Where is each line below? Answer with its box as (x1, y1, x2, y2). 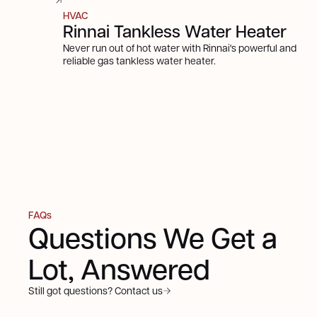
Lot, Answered (28, 249, 210, 288)
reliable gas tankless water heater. (63, 54, 217, 67)
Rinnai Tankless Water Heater (63, 19, 287, 43)
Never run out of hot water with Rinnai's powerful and (63, 41, 297, 54)
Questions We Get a (28, 218, 277, 257)
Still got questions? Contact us (28, 284, 163, 297)
